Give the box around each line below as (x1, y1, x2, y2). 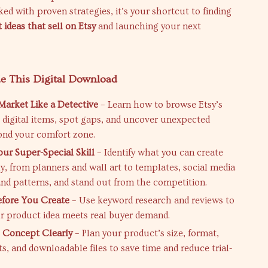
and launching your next (96, 21, 202, 32)
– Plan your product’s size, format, (72, 228, 220, 239)
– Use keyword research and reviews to (69, 195, 235, 206)
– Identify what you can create (95, 147, 224, 158)
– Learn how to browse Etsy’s (98, 99, 223, 110)
